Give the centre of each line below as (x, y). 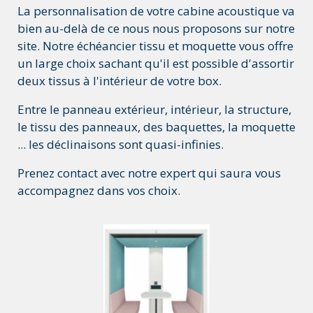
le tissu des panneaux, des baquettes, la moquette (156, 127)
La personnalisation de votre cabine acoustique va (156, 11)
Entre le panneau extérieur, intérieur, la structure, (154, 110)
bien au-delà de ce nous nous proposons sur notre (156, 29)
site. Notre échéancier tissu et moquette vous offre (155, 46)
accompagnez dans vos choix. (99, 191)
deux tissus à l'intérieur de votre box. (119, 81)
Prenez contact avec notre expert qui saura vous (149, 173)
